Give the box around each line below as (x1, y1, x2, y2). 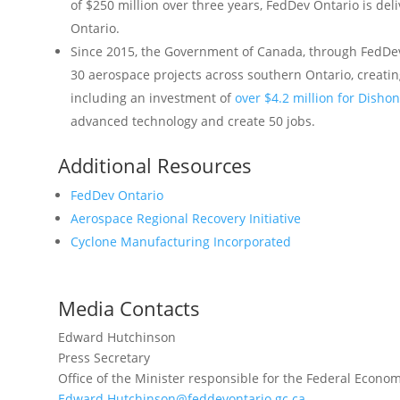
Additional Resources (57, 152, 252, 179)
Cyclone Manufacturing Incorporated (70, 233, 291, 250)
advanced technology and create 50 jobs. (70, 112, 315, 129)
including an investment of (70, 89, 235, 106)
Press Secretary (57, 349, 150, 366)
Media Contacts (57, 295, 200, 321)
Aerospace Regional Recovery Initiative (70, 210, 301, 227)
